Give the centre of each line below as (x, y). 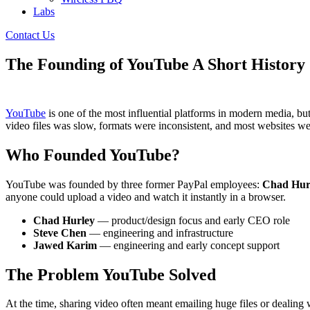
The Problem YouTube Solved (111, 274)
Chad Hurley (64, 220)
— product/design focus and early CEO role (192, 220)
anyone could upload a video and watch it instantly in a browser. (146, 197)
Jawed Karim (65, 245)
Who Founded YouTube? (93, 155)
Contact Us (30, 35)
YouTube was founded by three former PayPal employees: (134, 184)
